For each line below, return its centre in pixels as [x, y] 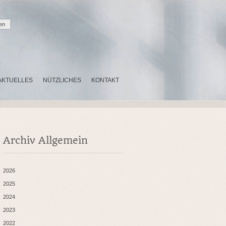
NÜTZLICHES [62, 80]
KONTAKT [105, 80]
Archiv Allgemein [45, 140]
